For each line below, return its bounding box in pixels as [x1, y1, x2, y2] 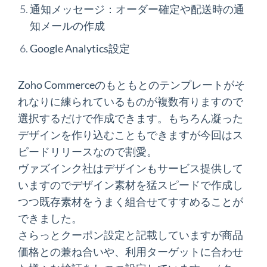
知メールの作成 [30, 19, 105, 32]
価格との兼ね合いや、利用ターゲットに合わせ [18, 245, 243, 258]
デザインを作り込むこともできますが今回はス [18, 128, 243, 141]
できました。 [18, 212, 82, 225]
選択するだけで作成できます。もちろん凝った [18, 111, 243, 125]
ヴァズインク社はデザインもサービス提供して [18, 162, 243, 175]
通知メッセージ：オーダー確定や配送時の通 [30, 2, 244, 15]
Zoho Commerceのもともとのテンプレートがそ [18, 78, 245, 91]
